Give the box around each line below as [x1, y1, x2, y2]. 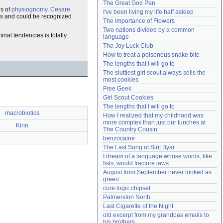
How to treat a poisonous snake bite [103, 51, 200, 58]
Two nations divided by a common [103, 26, 195, 33]
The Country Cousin [103, 126, 157, 133]
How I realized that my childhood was [103, 112, 204, 119]
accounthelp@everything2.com [135, 4, 211, 10]
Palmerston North [103, 194, 150, 201]
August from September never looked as [103, 169, 212, 176]
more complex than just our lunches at [103, 119, 206, 126]
